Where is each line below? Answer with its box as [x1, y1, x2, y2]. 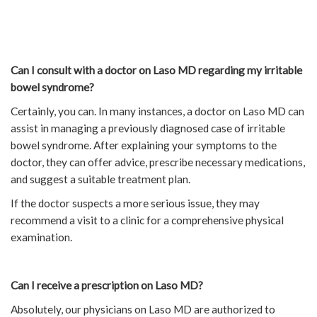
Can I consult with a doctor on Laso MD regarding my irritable [11, 64, 302, 77]
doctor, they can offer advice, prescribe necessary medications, [11, 156, 305, 169]
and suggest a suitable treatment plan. [11, 173, 190, 186]
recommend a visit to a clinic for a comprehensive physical [11, 214, 284, 227]
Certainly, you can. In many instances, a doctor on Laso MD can [11, 105, 304, 118]
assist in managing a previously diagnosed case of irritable [11, 122, 285, 135]
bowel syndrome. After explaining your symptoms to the [11, 139, 277, 152]
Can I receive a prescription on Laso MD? [11, 279, 203, 292]
